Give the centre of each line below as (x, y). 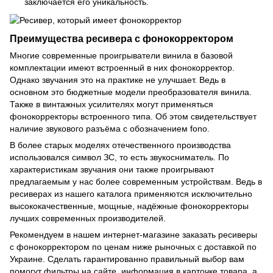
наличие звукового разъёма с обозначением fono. (110, 129)
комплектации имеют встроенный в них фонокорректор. (122, 68)
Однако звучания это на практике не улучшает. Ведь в (118, 80)
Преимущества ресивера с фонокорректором (122, 39)
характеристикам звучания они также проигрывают (112, 170)
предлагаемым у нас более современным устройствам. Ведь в (136, 182)
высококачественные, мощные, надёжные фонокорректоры (129, 206)
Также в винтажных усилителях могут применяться (112, 105)
